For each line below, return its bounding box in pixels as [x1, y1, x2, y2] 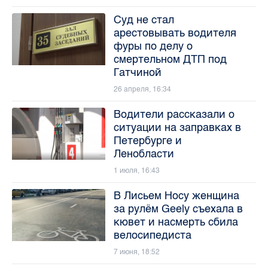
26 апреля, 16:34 [113, 84, 171, 93]
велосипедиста [113, 228, 191, 242]
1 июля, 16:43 [113, 166, 160, 175]
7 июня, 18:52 [113, 247, 160, 256]
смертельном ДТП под [113, 52, 227, 66]
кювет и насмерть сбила [113, 215, 238, 229]
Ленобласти [113, 147, 174, 160]
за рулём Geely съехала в [113, 202, 243, 215]
